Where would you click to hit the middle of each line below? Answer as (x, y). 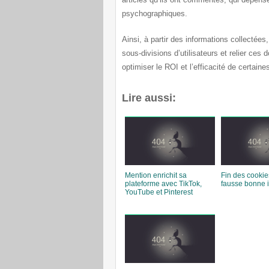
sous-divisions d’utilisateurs (171, 53)
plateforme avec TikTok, (163, 184)
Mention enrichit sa (156, 175)
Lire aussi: (149, 98)
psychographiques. (155, 14)
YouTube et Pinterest (159, 192)
